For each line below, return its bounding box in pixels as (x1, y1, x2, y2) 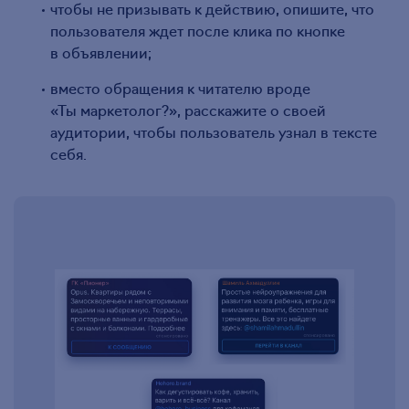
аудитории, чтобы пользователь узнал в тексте (50, 121, 377, 142)
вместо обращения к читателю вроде (50, 77, 310, 98)
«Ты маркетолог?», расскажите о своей (50, 99, 326, 120)
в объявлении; (50, 41, 152, 62)
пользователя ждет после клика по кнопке (50, 19, 345, 40)
